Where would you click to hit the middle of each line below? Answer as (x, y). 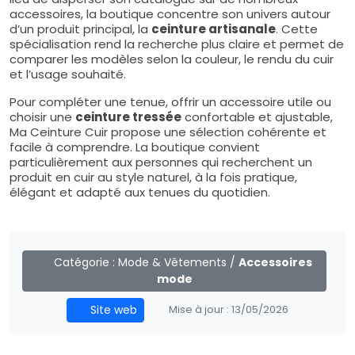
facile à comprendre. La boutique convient (135, 147)
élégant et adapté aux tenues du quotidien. (140, 192)
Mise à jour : (199, 309)
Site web (113, 309)
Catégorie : (84, 262)
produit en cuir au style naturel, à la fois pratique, (153, 177)
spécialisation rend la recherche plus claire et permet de (177, 44)
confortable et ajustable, (257, 116)
